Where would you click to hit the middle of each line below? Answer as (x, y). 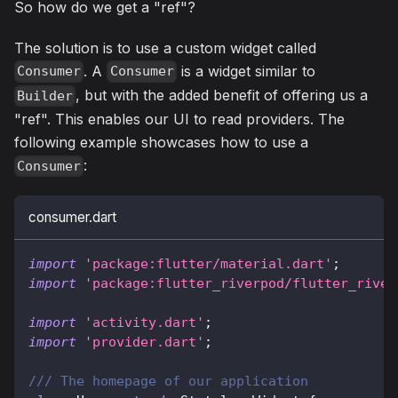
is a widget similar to (246, 71)
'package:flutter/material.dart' (208, 263)
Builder (45, 96)
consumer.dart (72, 217)
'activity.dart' (144, 322)
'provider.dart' (144, 342)
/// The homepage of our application (168, 381)
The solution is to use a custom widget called (165, 48)
